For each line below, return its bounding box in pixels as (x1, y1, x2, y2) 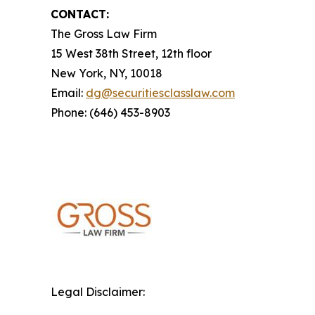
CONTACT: (51, 7, 109, 21)
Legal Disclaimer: (51, 285, 145, 299)
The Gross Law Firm (51, 27, 157, 41)
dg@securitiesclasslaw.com (86, 86, 235, 100)
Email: (51, 86, 86, 100)
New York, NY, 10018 (51, 66, 162, 80)
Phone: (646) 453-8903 (51, 105, 170, 120)
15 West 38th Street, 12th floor (51, 46, 212, 60)
